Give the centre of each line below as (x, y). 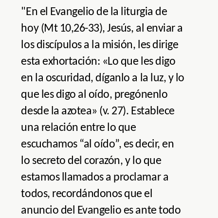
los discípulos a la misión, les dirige (100, 45)
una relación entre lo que (79, 128)
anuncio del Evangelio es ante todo (101, 211)
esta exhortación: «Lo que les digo (98, 62)
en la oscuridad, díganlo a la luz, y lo (103, 79)
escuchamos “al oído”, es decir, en (98, 145)
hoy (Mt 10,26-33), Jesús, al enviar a (102, 29)
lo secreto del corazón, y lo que (91, 161)
